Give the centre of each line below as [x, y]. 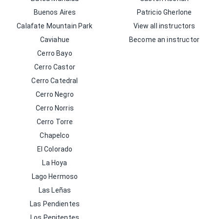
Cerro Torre [55, 122]
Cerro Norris [55, 108]
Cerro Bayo [55, 53]
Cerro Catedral [55, 81]
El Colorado [55, 149]
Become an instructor [164, 40]
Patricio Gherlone [164, 12]
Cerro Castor [55, 67]
